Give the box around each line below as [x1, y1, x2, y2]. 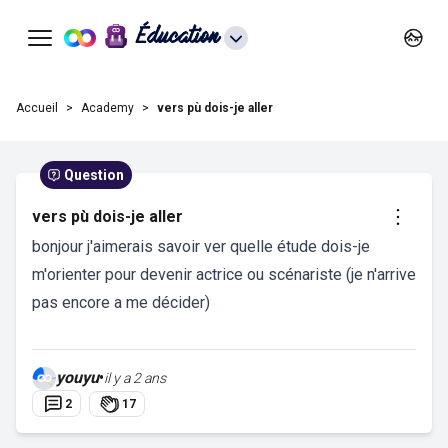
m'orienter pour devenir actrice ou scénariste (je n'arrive [32, 265, 416, 284]
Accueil [16, 101, 58, 115]
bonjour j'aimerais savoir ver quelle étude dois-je [32, 237, 370, 256]
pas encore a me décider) [32, 293, 210, 312]
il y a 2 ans [104, 370, 166, 386]
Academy [81, 101, 134, 115]
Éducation [136, 27, 220, 48]
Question [64, 167, 124, 183]
